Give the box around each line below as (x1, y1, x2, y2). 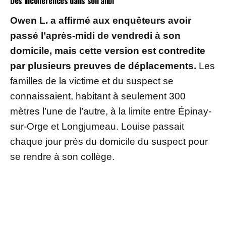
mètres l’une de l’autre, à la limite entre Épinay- (10, 105, 211, 117)
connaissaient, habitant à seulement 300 (10, 90, 186, 101)
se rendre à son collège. (10, 151, 115, 162)
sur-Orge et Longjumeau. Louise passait (10, 121, 184, 132)
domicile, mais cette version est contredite (10, 45, 205, 56)
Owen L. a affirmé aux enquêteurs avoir (10, 15, 191, 26)
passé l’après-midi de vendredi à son (10, 30, 181, 41)
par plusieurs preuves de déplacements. (10, 60, 199, 71)
